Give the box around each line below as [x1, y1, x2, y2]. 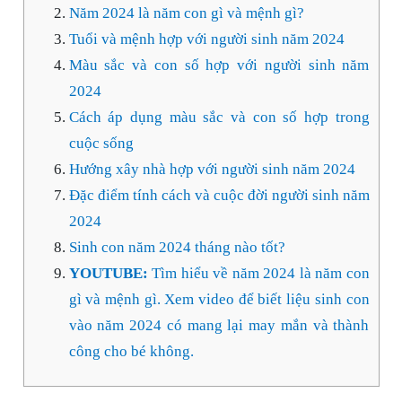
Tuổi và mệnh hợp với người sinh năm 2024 [68, 31, 345, 48]
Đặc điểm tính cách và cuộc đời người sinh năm [68, 187, 370, 205]
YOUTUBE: [68, 265, 152, 283]
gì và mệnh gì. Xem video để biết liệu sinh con [68, 291, 370, 309]
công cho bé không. [68, 343, 194, 361]
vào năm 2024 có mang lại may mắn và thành [68, 317, 370, 335]
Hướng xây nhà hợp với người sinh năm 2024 [68, 161, 355, 179]
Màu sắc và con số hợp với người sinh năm [68, 57, 370, 74]
